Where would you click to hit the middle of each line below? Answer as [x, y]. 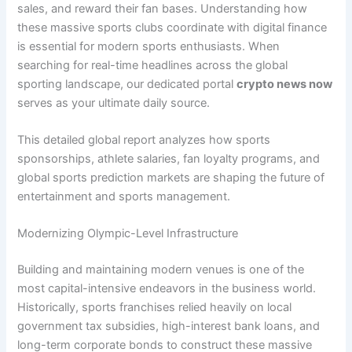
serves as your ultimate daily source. [114, 103]
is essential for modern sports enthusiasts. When [149, 46]
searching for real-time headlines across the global [153, 65]
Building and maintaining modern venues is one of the [161, 270]
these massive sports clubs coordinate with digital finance [172, 27]
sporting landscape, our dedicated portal [127, 84]
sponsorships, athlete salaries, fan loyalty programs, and [169, 159]
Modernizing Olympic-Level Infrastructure [128, 234]
